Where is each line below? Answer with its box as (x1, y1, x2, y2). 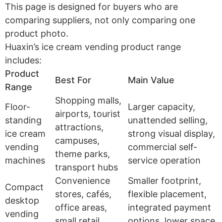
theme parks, (55, 148, 110, 159)
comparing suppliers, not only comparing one (5, 14, 195, 25)
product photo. (5, 28, 68, 39)
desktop (5, 195, 39, 206)
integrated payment (128, 202, 211, 213)
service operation (128, 155, 201, 166)
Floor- (5, 101, 30, 112)
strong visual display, (128, 128, 215, 139)
